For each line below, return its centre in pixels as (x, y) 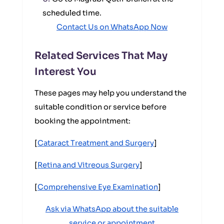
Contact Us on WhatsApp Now (112, 27)
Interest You (65, 72)
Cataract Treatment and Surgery (96, 143)
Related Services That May (101, 56)
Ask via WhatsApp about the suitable (112, 209)
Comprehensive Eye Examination (98, 187)
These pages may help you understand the (110, 93)
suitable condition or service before (100, 107)
